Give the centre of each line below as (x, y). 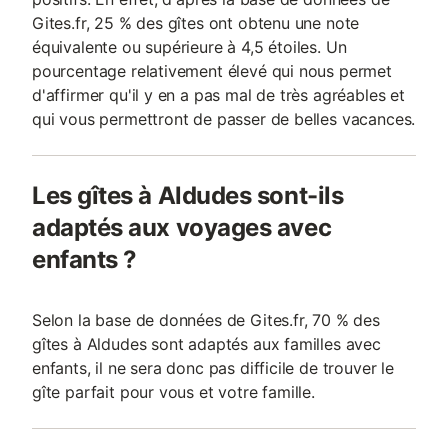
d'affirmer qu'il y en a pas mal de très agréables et (218, 95)
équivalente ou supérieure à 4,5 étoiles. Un (189, 47)
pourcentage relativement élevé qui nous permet (212, 71)
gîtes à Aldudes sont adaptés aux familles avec (206, 344)
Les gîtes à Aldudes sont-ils (188, 195)
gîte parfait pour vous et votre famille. (173, 392)
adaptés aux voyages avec (182, 227)
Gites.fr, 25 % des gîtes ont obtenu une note (196, 23)
